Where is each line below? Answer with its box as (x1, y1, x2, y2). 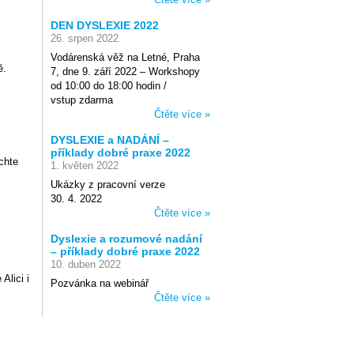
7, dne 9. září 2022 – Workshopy (51, 66, 200, 77)
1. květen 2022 (51, 160, 119, 171)
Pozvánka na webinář (51, 277, 149, 289)
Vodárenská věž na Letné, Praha (51, 51, 200, 63)
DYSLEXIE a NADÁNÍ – (51, 134, 169, 146)
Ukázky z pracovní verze (51, 179, 165, 190)
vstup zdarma (51, 94, 113, 106)
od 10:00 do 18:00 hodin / (51, 80, 167, 92)
